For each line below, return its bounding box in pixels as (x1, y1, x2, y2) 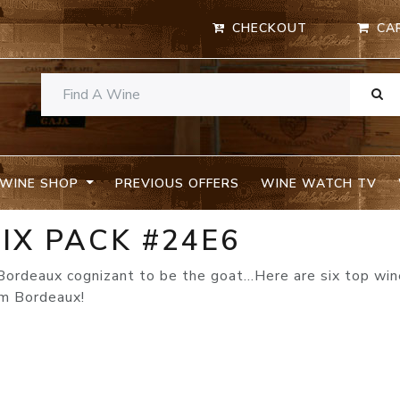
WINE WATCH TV (260, 174, 377, 192)
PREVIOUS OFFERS (114, 174, 239, 192)
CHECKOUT (232, 20, 308, 37)
